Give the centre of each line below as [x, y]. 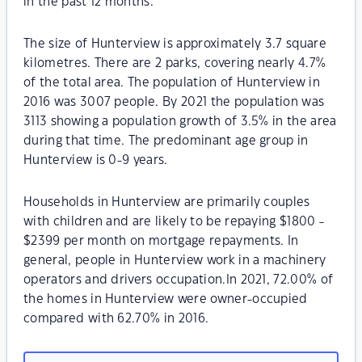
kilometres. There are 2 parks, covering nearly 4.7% [175, 63]
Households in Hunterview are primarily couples [167, 202]
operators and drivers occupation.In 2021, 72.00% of [179, 280]
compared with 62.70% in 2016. [116, 319]
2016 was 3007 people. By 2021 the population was [174, 102]
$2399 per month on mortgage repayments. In [161, 241]
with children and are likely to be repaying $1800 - [174, 222]
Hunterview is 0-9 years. [96, 160]
